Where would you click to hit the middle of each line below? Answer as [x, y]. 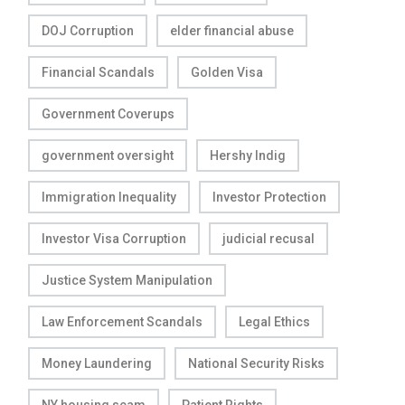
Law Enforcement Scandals [122, 322]
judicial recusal [268, 239]
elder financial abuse [232, 31]
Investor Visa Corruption [114, 239]
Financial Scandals [98, 72]
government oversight [108, 155]
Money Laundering [97, 363]
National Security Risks [256, 363]
